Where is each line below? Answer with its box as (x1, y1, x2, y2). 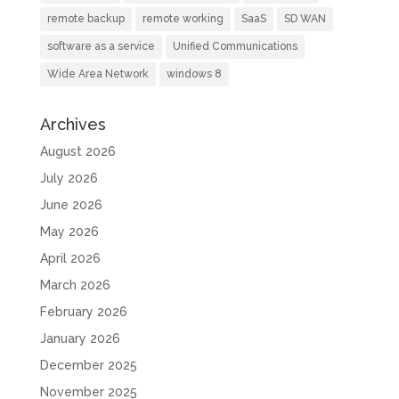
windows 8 (166, 67, 222, 80)
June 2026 (39, 197, 102, 212)
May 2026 (39, 224, 99, 239)
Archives (39, 114, 106, 134)
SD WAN (283, 12, 326, 25)
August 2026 (39, 143, 116, 159)
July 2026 (39, 170, 98, 185)
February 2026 (39, 304, 127, 319)
